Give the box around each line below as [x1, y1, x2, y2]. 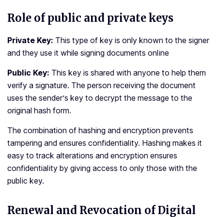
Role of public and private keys [7, 11, 173, 25]
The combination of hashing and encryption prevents [7, 125, 193, 136]
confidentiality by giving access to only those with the [7, 163, 197, 173]
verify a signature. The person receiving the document [7, 80, 196, 91]
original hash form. [7, 106, 71, 116]
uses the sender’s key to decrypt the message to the [7, 93, 192, 103]
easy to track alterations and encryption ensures [7, 151, 177, 161]
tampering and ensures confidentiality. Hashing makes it [7, 138, 202, 148]
